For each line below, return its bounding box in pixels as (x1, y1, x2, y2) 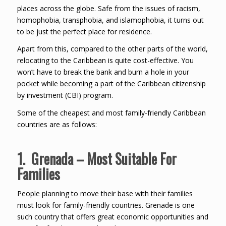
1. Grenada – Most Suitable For (17, 148, 177, 169)
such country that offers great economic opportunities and (17, 212, 208, 222)
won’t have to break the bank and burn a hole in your (17, 67, 189, 77)
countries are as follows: (17, 120, 97, 130)
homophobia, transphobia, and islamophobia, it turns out (17, 15, 204, 25)
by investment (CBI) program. (17, 90, 113, 100)
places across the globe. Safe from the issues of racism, (17, 3, 200, 13)
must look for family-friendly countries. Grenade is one (17, 200, 195, 210)
